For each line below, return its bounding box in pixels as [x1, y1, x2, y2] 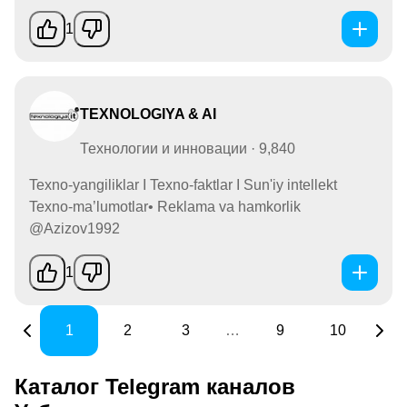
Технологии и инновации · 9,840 [80, 140, 295, 156]
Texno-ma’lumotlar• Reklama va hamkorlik [29, 198, 301, 214]
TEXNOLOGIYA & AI [80, 105, 216, 122]
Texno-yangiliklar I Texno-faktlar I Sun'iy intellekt [29, 176, 337, 193]
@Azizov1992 [29, 220, 120, 236]
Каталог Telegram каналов [15, 373, 295, 399]
